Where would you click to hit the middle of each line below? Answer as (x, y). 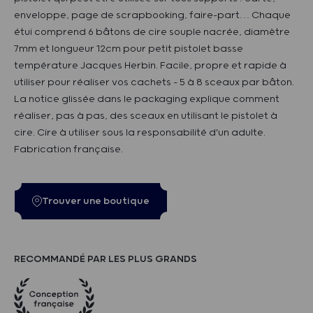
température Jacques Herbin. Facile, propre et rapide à (150, 66)
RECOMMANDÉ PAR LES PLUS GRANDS (105, 259)
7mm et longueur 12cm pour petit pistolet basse (129, 49)
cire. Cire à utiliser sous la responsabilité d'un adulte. (140, 133)
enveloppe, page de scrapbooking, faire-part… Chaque (152, 15)
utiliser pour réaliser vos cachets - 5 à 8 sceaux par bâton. (154, 82)
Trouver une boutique (96, 201)
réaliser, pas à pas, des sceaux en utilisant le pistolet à (146, 116)
